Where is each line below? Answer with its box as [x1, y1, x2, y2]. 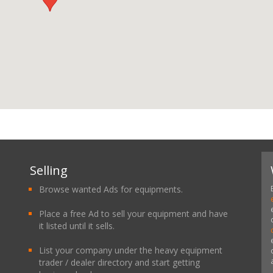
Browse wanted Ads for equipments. [39, 183, 183, 195]
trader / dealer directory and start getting [39, 257, 200, 268]
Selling [30, 162, 68, 179]
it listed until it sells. [39, 220, 115, 232]
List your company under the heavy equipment [39, 244, 222, 256]
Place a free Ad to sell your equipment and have [39, 208, 228, 219]
